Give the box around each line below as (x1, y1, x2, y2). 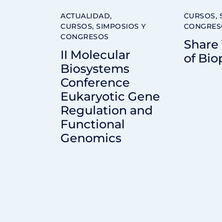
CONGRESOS (60, 32, 109, 42)
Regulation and (60, 103, 153, 118)
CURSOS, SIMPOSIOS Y (60, 22, 146, 31)
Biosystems (60, 61, 129, 76)
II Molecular (60, 48, 130, 62)
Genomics (60, 131, 121, 146)
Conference (60, 75, 130, 90)
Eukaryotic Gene (60, 89, 160, 104)
